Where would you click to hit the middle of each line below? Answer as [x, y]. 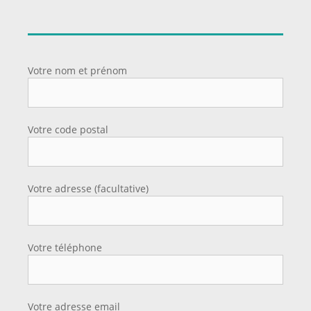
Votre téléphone [65, 247]
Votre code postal [68, 129]
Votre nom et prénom [77, 70]
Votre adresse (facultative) [88, 188]
